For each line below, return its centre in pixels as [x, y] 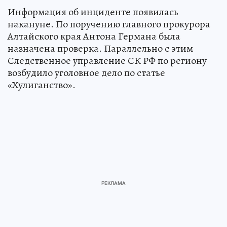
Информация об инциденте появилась [93, 12]
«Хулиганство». [42, 85]
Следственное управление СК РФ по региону [107, 61]
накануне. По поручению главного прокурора [109, 24]
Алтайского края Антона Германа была [94, 36]
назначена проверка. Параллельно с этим [100, 49]
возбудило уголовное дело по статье [86, 73]
